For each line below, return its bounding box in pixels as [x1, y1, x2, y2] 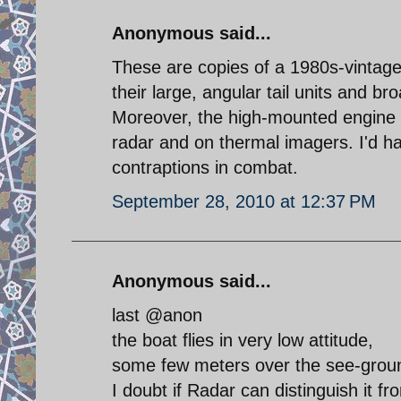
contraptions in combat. [112, 157, 298, 177]
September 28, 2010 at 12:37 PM [112, 191, 376, 211]
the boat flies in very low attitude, [112, 329, 373, 350]
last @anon [112, 304, 202, 325]
